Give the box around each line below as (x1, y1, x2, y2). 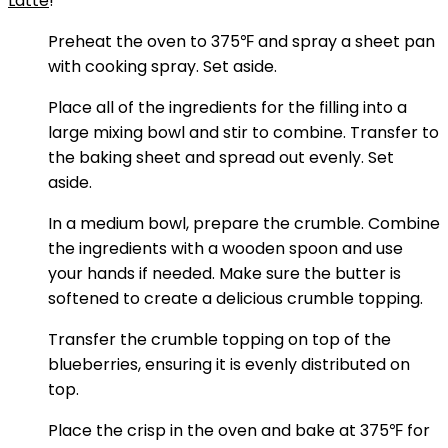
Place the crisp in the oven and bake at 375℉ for (48, 419, 430, 442)
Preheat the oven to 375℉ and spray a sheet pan (48, 30, 435, 53)
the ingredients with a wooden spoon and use (48, 237, 403, 260)
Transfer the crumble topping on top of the (48, 328, 391, 351)
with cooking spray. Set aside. (48, 55, 277, 78)
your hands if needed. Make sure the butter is (48, 262, 401, 285)
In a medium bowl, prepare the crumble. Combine (48, 212, 440, 235)
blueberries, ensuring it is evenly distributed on (48, 353, 410, 376)
